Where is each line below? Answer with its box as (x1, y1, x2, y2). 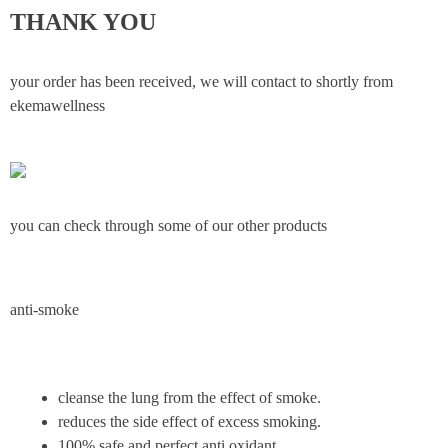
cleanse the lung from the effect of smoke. (58, 389, 321, 406)
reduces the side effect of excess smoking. (58, 413, 321, 430)
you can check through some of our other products (10, 217, 327, 234)
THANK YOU (10, 9, 156, 35)
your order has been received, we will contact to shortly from (10, 73, 393, 90)
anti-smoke (10, 301, 79, 318)
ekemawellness (10, 97, 105, 114)
